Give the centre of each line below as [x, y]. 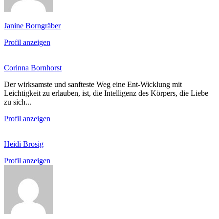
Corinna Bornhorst [33, 67]
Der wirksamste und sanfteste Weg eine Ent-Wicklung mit [93, 84]
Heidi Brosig [24, 144]
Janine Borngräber [32, 25]
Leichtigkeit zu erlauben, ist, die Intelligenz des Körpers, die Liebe [106, 93]
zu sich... [18, 102]
